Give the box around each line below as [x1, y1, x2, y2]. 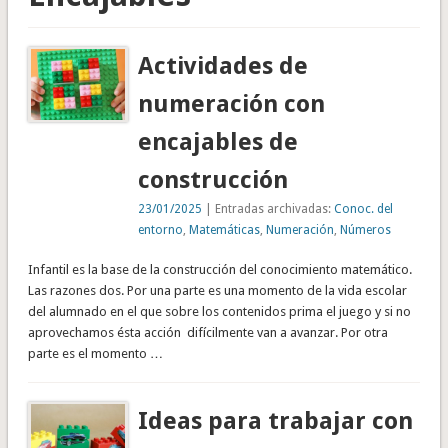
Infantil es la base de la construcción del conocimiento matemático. [27, 261, 412, 277]
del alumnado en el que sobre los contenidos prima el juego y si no [27, 303, 411, 319]
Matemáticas [189, 222, 261, 237]
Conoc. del [334, 201, 394, 216]
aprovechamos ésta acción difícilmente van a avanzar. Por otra [27, 324, 388, 340]
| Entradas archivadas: [202, 201, 335, 216]
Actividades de [138, 51, 309, 80]
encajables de [138, 127, 299, 156]
